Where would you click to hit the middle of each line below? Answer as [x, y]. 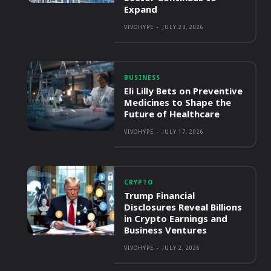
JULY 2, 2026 [181, 248]
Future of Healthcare [172, 114]
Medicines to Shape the [178, 103]
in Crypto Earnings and [176, 219]
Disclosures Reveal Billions [183, 207]
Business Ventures [166, 230]
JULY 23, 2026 [183, 27]
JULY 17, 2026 [183, 132]
